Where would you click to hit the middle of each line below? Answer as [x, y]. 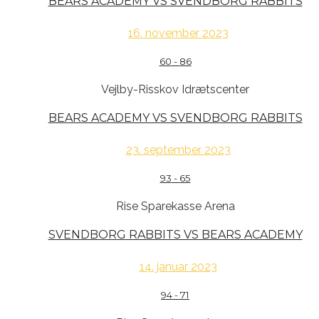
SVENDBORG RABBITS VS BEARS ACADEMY [175, 235]
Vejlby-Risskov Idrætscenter [175, 90]
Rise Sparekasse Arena [175, 206]
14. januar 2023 [178, 266]
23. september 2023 [178, 150]
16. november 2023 [178, 33]
